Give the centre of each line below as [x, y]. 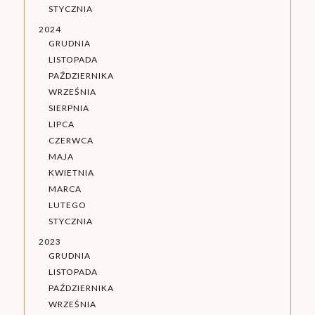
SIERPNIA [69, 108]
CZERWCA [71, 141]
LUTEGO [67, 205]
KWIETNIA [71, 173]
